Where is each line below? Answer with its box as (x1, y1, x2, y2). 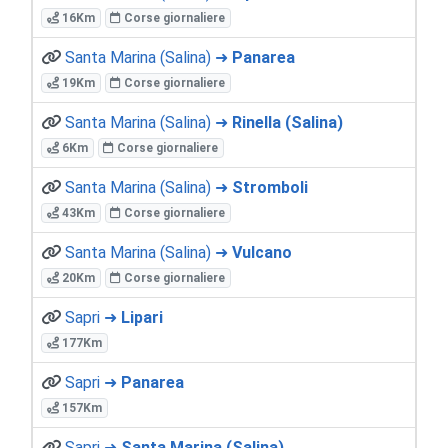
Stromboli (232, 177, 308, 197)
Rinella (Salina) (232, 112, 343, 132)
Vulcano (232, 242, 292, 262)
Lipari (121, 307, 163, 327)
